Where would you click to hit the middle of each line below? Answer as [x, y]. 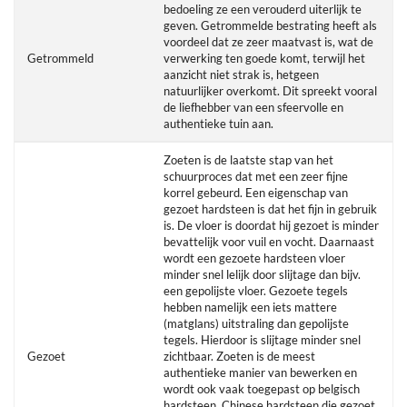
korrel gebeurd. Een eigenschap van [256, 193]
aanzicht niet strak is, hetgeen [241, 74]
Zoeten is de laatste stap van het [248, 160]
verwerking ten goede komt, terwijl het [264, 58]
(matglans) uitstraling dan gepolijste [256, 323]
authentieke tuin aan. [218, 124]
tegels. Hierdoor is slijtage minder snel [262, 340]
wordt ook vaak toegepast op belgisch [262, 389]
